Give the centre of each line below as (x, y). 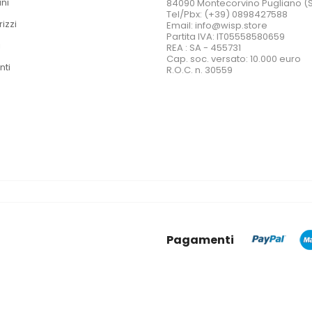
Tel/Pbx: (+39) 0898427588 (227, 15)
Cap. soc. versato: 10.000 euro (234, 59)
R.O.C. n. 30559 (200, 70)
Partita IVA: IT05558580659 (226, 37)
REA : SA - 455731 (204, 48)
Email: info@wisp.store (217, 26)
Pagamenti (200, 240)
